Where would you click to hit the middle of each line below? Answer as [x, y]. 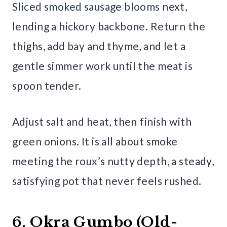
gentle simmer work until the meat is [103, 65]
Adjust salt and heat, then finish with [102, 121]
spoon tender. [47, 85]
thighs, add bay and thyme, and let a [99, 46]
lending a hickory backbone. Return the [109, 26]
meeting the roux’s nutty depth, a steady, [113, 161]
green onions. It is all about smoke [95, 141]
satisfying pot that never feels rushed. [107, 180]
